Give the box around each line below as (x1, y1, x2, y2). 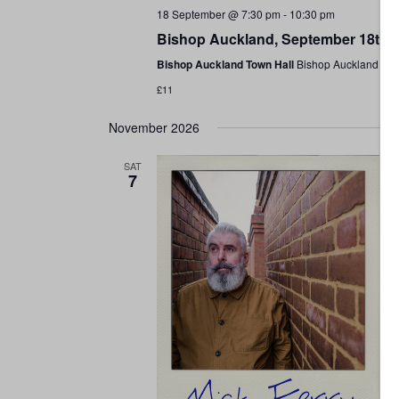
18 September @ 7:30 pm (156, 6, 281, 22)
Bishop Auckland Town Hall (156, 56, 297, 73)
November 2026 (108, 118, 199, 137)
